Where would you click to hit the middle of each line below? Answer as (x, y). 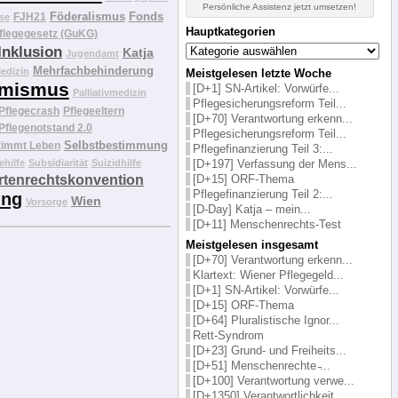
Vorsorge (46, 201)
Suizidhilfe (116, 162)
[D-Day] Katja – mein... (251, 209)
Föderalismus (87, 16)
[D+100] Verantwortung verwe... (273, 380)
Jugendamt (92, 53)
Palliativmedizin (109, 92)
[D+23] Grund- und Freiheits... (269, 350)
